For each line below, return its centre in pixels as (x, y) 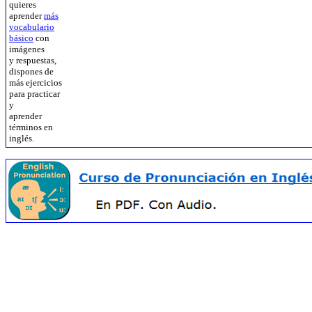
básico (21, 38)
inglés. (22, 138)
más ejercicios (36, 83)
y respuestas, (33, 60)
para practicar (34, 94)
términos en (31, 127)
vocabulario (32, 27)
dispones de (31, 71)
